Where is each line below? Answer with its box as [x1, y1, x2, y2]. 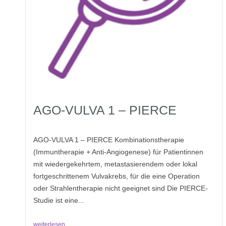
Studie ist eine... [33, 196, 84, 204]
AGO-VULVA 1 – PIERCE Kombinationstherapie [33, 135, 184, 144]
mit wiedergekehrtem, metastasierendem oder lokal [33, 159, 197, 168]
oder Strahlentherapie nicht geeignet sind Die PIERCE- [33, 184, 208, 192]
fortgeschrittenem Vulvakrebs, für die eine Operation [33, 172, 200, 180]
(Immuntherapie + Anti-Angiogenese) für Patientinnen [33, 147, 203, 156]
